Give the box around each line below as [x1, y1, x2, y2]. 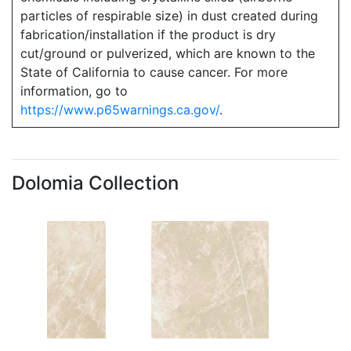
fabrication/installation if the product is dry [20, 26, 276, 42]
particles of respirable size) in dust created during [20, 7, 318, 24]
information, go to [20, 82, 128, 99]
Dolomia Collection [12, 171, 179, 194]
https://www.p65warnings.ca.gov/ [20, 101, 219, 118]
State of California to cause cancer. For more [20, 63, 288, 80]
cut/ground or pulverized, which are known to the [20, 45, 315, 61]
